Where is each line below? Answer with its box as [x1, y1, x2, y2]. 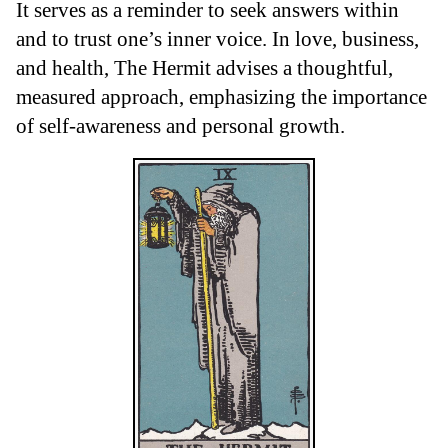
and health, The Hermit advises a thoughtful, [16, 55, 393, 79]
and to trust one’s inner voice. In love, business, [16, 26, 419, 50]
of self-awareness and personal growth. [16, 113, 345, 137]
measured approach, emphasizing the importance [16, 84, 427, 108]
